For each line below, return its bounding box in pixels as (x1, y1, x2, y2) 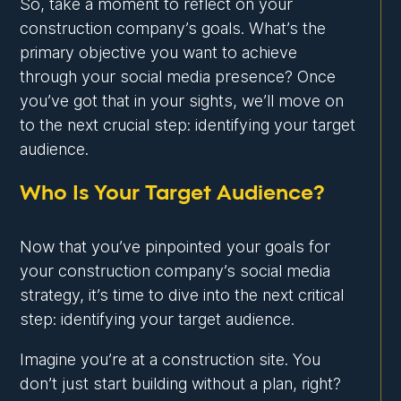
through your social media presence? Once (20, 67, 337, 87)
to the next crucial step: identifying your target (20, 115, 356, 135)
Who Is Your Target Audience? (20, 183, 326, 205)
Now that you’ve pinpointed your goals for (20, 237, 331, 257)
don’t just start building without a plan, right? (20, 374, 342, 394)
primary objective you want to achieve (20, 43, 298, 63)
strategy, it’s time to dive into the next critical (20, 286, 345, 305)
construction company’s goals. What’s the (20, 19, 327, 38)
